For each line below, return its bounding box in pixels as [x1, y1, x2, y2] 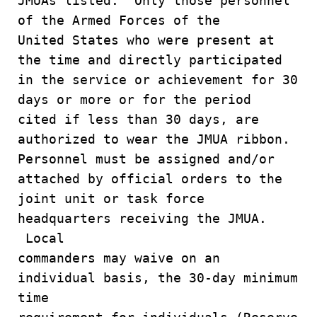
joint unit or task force [18, 191, 204, 206]
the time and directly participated [18, 52, 282, 67]
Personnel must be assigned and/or [18, 151, 275, 166]
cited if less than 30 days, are [18, 112, 259, 127]
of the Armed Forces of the [18, 13, 228, 28]
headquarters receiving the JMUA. [18, 211, 267, 226]
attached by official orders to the [18, 171, 282, 186]
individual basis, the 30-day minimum [18, 270, 298, 285]
